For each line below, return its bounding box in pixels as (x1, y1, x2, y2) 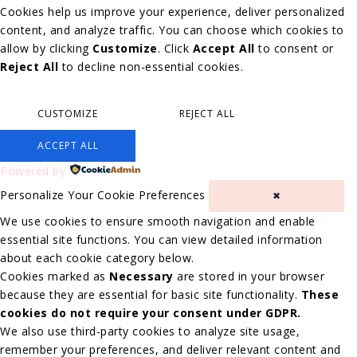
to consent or (254, 41, 334, 57)
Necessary (109, 269, 174, 284)
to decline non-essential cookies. (58, 59, 243, 75)
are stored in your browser (173, 269, 324, 284)
